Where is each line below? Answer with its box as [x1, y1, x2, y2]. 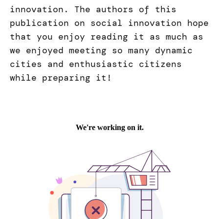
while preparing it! [10, 72, 112, 84]
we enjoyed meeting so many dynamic [10, 44, 193, 57]
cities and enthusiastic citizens [10, 58, 182, 70]
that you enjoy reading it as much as [10, 31, 203, 43]
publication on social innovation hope [10, 17, 209, 29]
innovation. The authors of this [10, 3, 176, 16]
